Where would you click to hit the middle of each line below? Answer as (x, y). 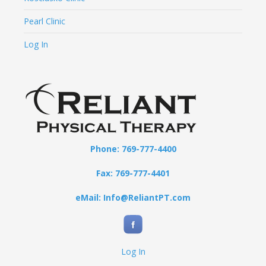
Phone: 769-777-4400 (133, 148)
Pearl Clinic (45, 21)
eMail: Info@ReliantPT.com (133, 197)
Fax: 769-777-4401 (133, 173)
